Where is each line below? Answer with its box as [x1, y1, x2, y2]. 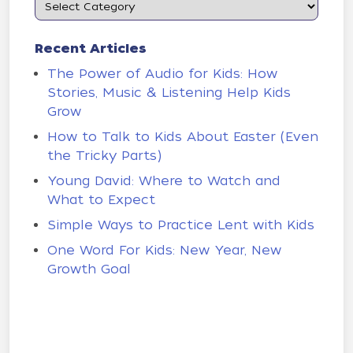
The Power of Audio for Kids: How [47, 66, 277, 81]
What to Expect [47, 192, 155, 207]
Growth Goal [47, 262, 131, 277]
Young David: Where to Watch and [47, 173, 281, 188]
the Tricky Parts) [47, 148, 162, 163]
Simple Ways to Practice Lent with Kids [47, 217, 314, 232]
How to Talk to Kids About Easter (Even [47, 129, 318, 144]
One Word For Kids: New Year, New [47, 243, 281, 258]
